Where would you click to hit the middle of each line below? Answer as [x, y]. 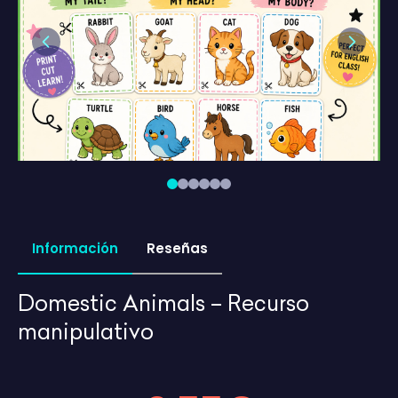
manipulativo [86, 332]
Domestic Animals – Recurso [163, 303]
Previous [73, 51]
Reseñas [177, 249]
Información [75, 249]
